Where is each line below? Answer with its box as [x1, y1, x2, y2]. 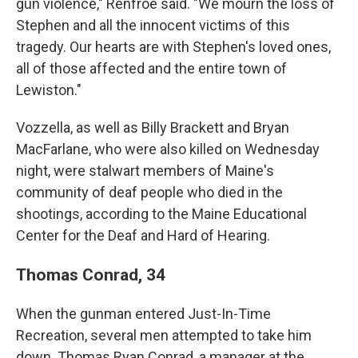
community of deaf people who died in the [16, 184, 283, 201]
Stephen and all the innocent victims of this [16, 17, 290, 34]
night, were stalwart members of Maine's [16, 162, 274, 179]
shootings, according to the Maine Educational [16, 205, 307, 222]
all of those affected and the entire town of [16, 60, 287, 77]
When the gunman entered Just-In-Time [16, 305, 271, 322]
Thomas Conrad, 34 [16, 265, 165, 284]
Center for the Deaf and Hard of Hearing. [16, 227, 270, 244]
